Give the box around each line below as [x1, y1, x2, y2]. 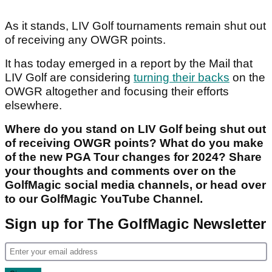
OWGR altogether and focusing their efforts [5, 85, 229, 98]
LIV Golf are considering [5, 71, 134, 84]
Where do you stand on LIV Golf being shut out [5, 123, 266, 136]
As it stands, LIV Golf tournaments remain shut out [5, 19, 266, 33]
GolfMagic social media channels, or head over [5, 178, 266, 192]
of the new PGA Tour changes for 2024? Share [5, 151, 262, 164]
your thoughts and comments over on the [5, 165, 236, 178]
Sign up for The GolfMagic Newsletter [5, 216, 266, 233]
